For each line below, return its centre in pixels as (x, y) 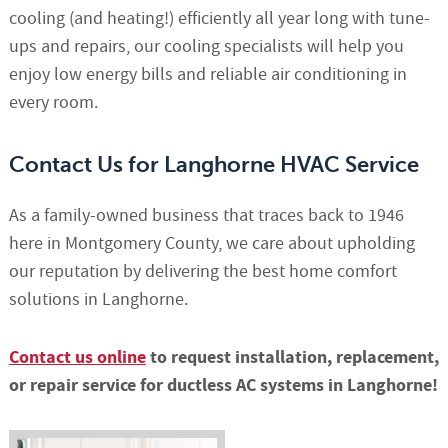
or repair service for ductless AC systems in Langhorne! (223, 386)
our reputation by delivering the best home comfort (202, 272)
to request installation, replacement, (292, 358)
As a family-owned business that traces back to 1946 (206, 216)
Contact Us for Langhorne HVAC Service (213, 165)
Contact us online (77, 358)
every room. (53, 103)
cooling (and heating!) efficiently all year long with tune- (219, 19)
